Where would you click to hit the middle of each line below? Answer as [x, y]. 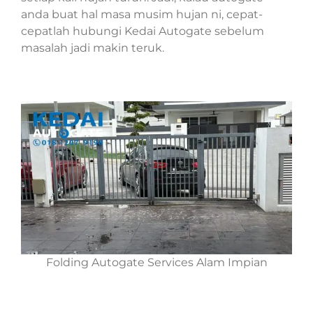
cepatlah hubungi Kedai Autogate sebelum [143, 31]
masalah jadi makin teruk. [93, 48]
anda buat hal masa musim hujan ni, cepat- [142, 15]
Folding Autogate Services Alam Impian [156, 262]
